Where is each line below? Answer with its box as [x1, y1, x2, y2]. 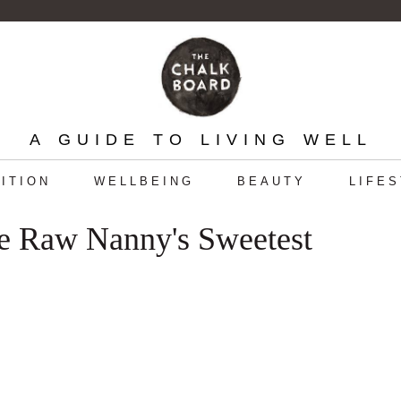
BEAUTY [236, 175, 306, 188]
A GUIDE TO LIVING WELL [29, 131, 372, 149]
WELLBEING [93, 175, 194, 188]
